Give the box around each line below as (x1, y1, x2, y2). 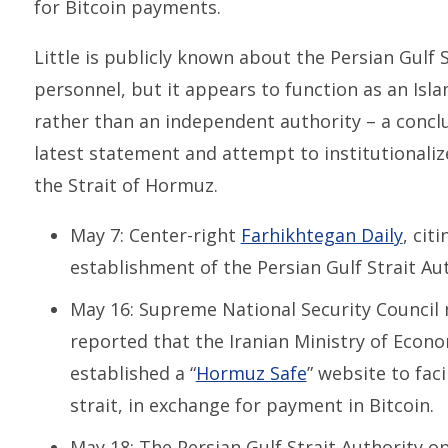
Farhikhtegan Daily (240, 223, 403, 247)
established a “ (69, 361, 196, 385)
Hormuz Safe (195, 361, 307, 385)
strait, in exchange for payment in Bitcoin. (69, 393, 434, 417)
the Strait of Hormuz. (33, 173, 218, 197)
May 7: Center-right (69, 223, 241, 247)
